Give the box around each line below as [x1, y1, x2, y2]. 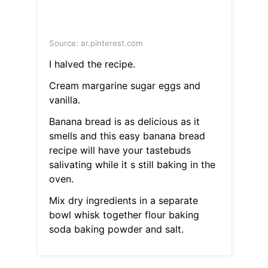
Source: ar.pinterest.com [48, 38, 143, 48]
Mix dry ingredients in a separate [48, 194, 198, 207]
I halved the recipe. [48, 58, 135, 71]
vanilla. [48, 94, 80, 106]
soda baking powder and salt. [48, 223, 184, 236]
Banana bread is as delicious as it [48, 115, 200, 128]
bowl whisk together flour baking [48, 209, 199, 221]
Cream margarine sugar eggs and [48, 80, 200, 92]
